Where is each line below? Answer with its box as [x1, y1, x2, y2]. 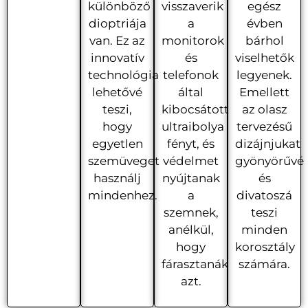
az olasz [241, 102, 287, 116]
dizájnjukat [235, 136, 300, 151]
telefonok [163, 67, 219, 82]
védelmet [163, 153, 219, 168]
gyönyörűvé [235, 153, 304, 168]
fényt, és [167, 136, 214, 151]
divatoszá [236, 188, 292, 202]
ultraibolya [162, 119, 224, 133]
